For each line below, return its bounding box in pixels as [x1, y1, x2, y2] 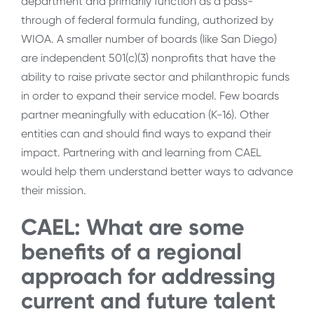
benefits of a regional [21, 238, 242, 266]
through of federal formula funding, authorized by [21, 13, 273, 27]
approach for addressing [21, 263, 275, 290]
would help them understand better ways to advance [21, 164, 293, 178]
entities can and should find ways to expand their [21, 126, 271, 140]
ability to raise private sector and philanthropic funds [21, 69, 289, 83]
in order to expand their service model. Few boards [21, 88, 279, 102]
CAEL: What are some [21, 214, 245, 241]
